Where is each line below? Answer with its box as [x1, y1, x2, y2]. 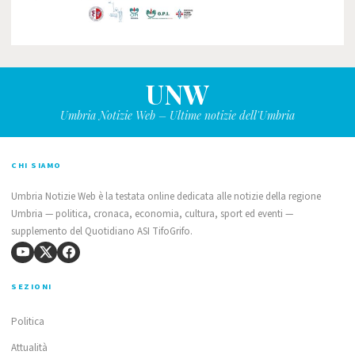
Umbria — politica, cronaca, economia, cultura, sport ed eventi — [11, 206, 293, 221]
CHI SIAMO [11, 158, 62, 171]
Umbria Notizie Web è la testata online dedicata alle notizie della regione [11, 189, 321, 204]
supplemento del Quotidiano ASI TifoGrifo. [11, 223, 193, 239]
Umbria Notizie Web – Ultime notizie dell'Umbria [60, 107, 295, 123]
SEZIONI [11, 280, 52, 292]
